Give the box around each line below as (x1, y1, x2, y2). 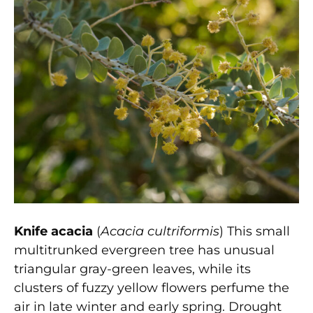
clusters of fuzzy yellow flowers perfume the (14, 279, 289, 296)
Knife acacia (14, 223, 93, 239)
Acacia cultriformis (101, 223, 219, 239)
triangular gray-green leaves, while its (14, 261, 251, 277)
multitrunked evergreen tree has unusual (14, 242, 275, 258)
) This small (219, 223, 290, 239)
